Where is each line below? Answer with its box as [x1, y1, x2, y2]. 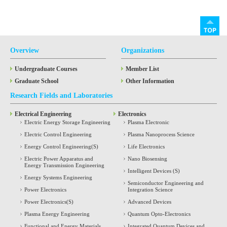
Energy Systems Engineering [24, 174, 92, 180]
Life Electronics [128, 143, 165, 149]
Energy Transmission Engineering [24, 162, 104, 168]
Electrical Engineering [15, 110, 71, 118]
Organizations [121, 46, 164, 54]
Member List [126, 65, 159, 72]
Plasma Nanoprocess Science [128, 131, 195, 137]
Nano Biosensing [128, 155, 167, 162]
